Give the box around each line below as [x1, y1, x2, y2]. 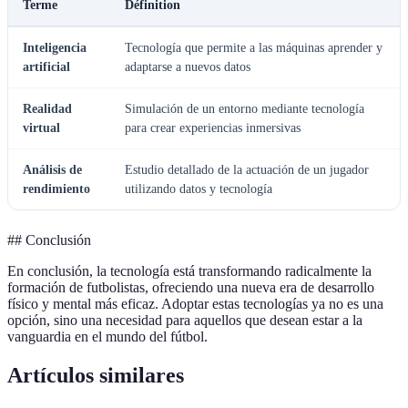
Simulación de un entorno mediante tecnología [125, 102, 364, 117]
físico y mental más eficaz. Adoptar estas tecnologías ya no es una [7, 296, 383, 312]
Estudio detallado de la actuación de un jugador [125, 163, 369, 178]
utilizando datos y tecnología [125, 182, 272, 197]
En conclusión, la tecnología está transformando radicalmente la [7, 263, 372, 280]
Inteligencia [23, 41, 87, 56]
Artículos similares [7, 362, 184, 387]
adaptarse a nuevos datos [125, 60, 250, 75]
